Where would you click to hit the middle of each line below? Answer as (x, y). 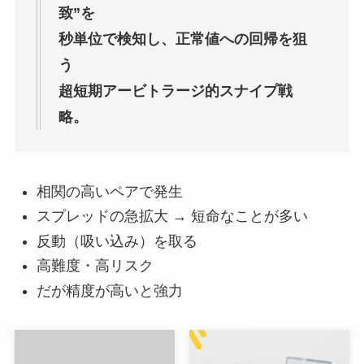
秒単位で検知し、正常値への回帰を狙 (182, 39)
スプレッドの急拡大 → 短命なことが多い (172, 217)
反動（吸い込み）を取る (117, 241)
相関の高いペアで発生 (109, 191)
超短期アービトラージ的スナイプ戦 (175, 91)
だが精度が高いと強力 (109, 290)
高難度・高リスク (95, 266)
